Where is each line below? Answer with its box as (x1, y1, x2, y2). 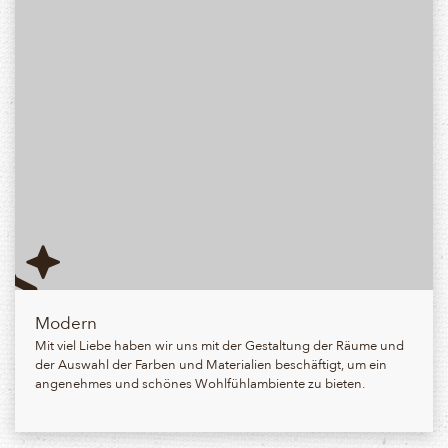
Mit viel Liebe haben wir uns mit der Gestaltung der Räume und (35, 334, 404, 355)
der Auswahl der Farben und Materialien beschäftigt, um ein (35, 353, 387, 374)
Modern (35, 308, 97, 336)
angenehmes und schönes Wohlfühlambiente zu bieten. (35, 372, 365, 393)
